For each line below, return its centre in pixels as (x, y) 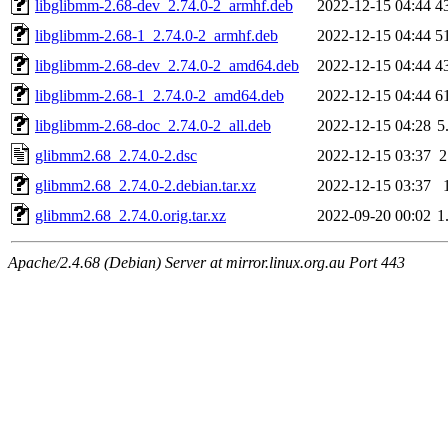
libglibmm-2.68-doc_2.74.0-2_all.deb (153, 125)
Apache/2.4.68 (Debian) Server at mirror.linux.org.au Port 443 (206, 262)
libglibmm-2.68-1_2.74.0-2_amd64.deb (159, 95)
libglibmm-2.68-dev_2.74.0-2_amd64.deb (167, 65)
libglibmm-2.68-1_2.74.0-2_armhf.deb (156, 35)
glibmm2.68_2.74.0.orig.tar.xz (130, 215)
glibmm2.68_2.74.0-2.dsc (116, 155)
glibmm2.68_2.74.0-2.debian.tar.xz (145, 185)
